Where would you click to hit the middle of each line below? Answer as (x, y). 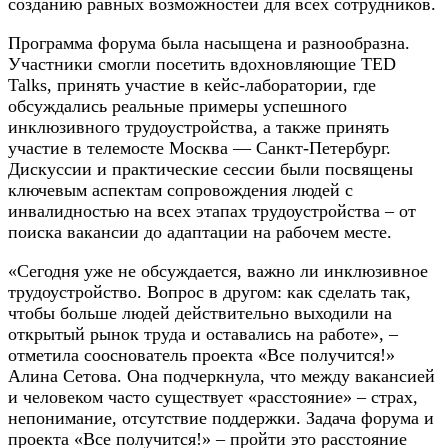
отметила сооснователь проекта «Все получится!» (201, 355)
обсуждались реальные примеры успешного (177, 106)
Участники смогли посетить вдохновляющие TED (202, 64)
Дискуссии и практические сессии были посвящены (210, 169)
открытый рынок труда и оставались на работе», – (203, 334)
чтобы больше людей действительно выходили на (200, 313)
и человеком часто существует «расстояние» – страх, (213, 397)
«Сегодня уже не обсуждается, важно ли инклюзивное (218, 271)
